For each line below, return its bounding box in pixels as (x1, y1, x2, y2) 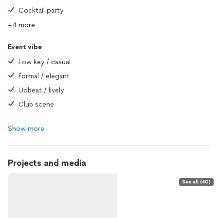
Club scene (18, 100, 54, 109)
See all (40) (182, 179, 211, 185)
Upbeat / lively (18, 86, 64, 94)
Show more (8, 125, 44, 133)
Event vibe (8, 43, 42, 51)
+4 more (8, 21, 35, 29)
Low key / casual (18, 58, 71, 66)
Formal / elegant (18, 72, 70, 80)
